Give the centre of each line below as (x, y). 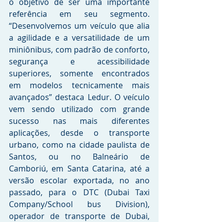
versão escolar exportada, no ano (79, 180)
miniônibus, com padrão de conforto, (79, 49)
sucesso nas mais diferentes (79, 121)
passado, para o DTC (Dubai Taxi (79, 192)
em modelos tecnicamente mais (79, 85)
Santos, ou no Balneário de (79, 156)
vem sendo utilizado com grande (79, 109)
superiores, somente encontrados (79, 73)
